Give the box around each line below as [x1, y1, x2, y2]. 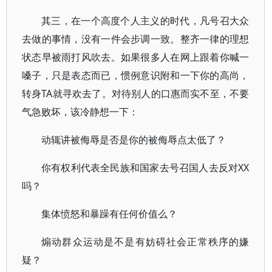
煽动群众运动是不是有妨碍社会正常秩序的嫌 [41, 235, 250, 248]
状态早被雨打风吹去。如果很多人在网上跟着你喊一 [22, 50, 250, 64]
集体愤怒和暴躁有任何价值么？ [41, 207, 177, 220]
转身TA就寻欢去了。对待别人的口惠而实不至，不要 [22, 87, 250, 100]
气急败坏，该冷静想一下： [22, 105, 138, 118]
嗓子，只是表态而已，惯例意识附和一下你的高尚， [22, 69, 250, 82]
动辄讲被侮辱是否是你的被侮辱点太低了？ [41, 133, 226, 146]
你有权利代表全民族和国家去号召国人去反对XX [41, 161, 250, 174]
